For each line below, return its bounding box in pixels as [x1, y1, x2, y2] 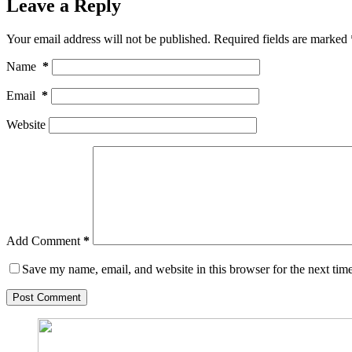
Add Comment [6, 234, 80, 248]
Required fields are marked [214, 32, 350, 46]
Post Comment [13, 291, 81, 304]
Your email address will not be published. [6, 32, 211, 46]
